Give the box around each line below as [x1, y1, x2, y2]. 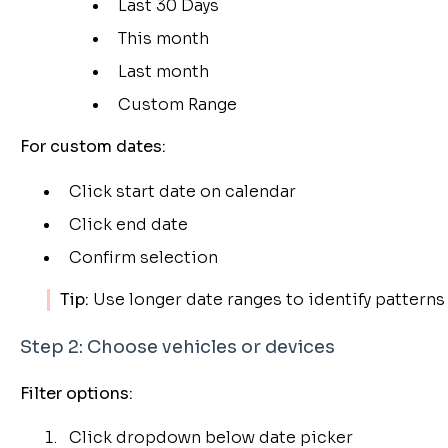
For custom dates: [19, 136, 166, 158]
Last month [117, 61, 209, 83]
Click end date [68, 214, 188, 235]
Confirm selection [68, 247, 218, 269]
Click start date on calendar [68, 180, 296, 202]
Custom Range [117, 94, 237, 116]
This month [117, 28, 209, 50]
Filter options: [19, 382, 133, 404]
